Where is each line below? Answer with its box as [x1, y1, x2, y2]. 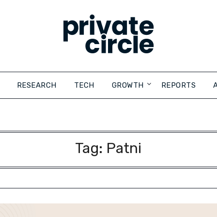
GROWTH [111, 81, 144, 90]
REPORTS [161, 81, 196, 90]
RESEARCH [16, 81, 57, 90]
